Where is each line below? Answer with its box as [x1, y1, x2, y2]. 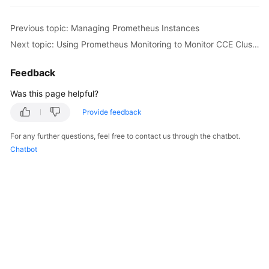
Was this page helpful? [10, 88, 98, 98]
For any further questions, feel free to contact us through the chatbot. [10, 131, 240, 141]
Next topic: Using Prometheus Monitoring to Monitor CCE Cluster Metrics [252, 38, 259, 49]
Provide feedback [82, 107, 142, 116]
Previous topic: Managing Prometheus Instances [10, 22, 199, 33]
